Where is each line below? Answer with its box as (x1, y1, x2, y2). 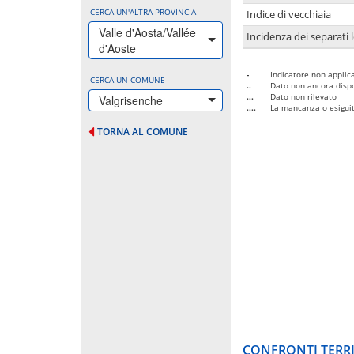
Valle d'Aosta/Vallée (99, 24, 196, 40)
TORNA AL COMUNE (97, 124, 188, 138)
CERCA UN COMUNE (90, 73, 165, 85)
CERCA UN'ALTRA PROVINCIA (90, 6, 196, 17)
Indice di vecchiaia (247, 7, 331, 21)
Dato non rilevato (270, 90, 337, 102)
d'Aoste (99, 40, 136, 56)
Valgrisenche (99, 92, 163, 108)
